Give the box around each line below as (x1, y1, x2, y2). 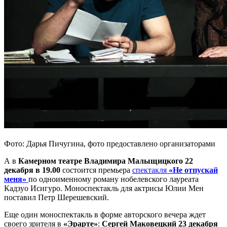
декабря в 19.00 (4, 166, 60, 175)
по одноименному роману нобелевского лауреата (28, 175, 199, 184)
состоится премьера (60, 166, 132, 175)
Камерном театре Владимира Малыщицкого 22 (18, 157, 193, 166)
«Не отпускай (167, 166, 218, 175)
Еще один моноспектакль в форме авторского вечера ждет (4, 210, 206, 219)
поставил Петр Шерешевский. (4, 193, 109, 202)
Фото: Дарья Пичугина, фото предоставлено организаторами (4, 139, 215, 148)
